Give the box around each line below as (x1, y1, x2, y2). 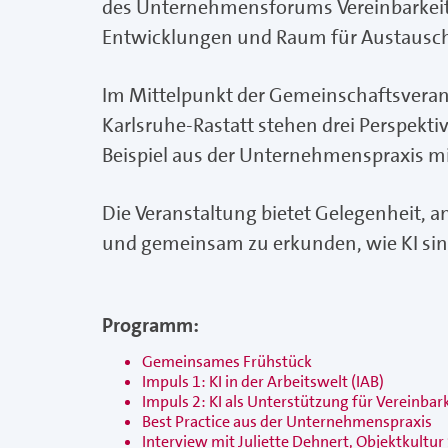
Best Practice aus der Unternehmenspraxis (142, 411, 432, 432)
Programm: (102, 312, 199, 338)
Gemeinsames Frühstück (142, 351, 312, 372)
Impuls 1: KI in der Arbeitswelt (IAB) (142, 371, 384, 392)
